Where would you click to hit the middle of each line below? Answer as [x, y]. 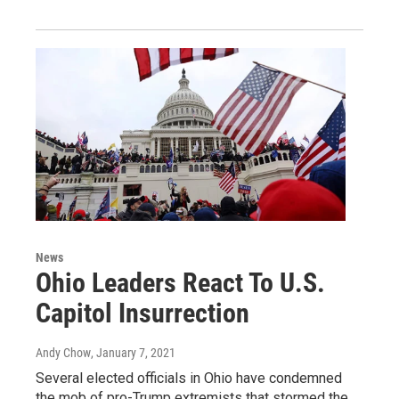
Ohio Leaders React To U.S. [180, 283]
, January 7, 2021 [133, 353]
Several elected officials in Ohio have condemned [189, 379]
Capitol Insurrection [142, 313]
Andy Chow [63, 353]
